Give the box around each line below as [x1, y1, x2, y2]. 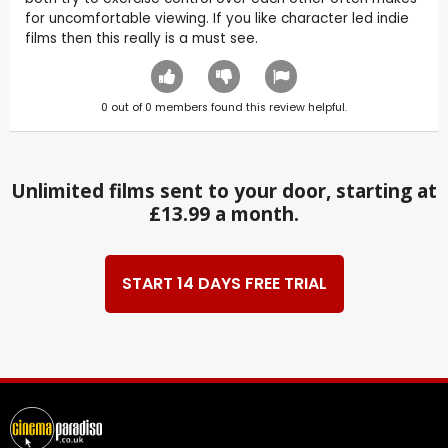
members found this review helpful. [152, 99, 347, 115]
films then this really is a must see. [25, 28, 258, 48]
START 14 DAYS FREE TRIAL [121, 272, 327, 296]
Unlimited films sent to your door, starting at [11, 177, 437, 204]
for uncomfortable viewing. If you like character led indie [25, 8, 409, 28]
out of [108, 99, 145, 115]
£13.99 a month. [149, 200, 299, 227]
